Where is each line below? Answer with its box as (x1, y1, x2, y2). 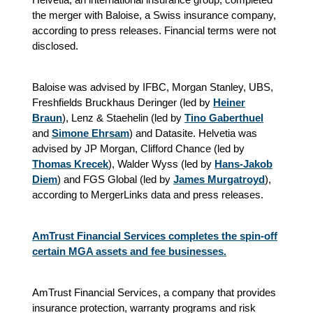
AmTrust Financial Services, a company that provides (32, 286, 276, 298)
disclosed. (32, 40, 78, 52)
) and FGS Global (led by (57, 173, 173, 185)
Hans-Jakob (214, 158, 272, 170)
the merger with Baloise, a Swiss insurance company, (32, 9, 276, 21)
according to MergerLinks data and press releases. (32, 189, 263, 201)
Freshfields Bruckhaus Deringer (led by (32, 96, 213, 108)
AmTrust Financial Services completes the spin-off (32, 230, 277, 242)
